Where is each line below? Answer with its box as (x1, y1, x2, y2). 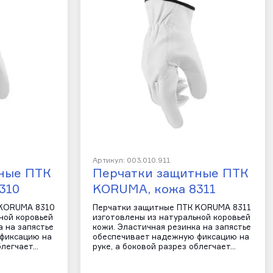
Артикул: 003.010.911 (92, 157, 170, 165)
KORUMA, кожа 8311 (92, 183, 216, 196)
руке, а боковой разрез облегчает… (92, 243, 236, 251)
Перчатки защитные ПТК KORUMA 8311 (92, 204, 251, 212)
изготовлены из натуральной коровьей (92, 213, 250, 222)
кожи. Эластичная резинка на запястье (92, 223, 251, 232)
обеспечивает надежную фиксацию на (92, 233, 249, 241)
